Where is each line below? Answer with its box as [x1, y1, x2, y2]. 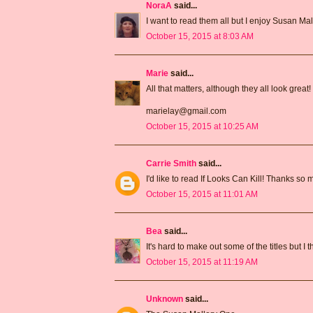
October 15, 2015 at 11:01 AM [146, 189, 258, 199]
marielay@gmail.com [146, 105, 226, 116]
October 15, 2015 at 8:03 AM [146, 31, 254, 41]
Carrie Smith [146, 158, 196, 168]
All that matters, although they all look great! [146, 83, 311, 94]
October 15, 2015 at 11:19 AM [146, 256, 258, 267]
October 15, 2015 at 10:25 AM [146, 121, 259, 131]
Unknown [146, 293, 183, 304]
